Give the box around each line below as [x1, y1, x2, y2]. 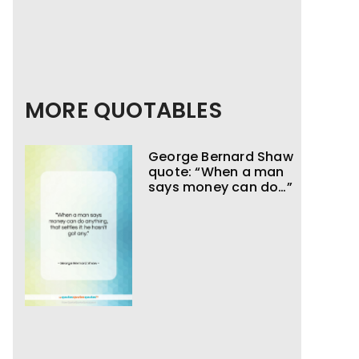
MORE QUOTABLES [25, 95, 222, 126]
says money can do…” [148, 178, 292, 196]
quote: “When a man [148, 163, 284, 181]
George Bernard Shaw [148, 147, 293, 166]
